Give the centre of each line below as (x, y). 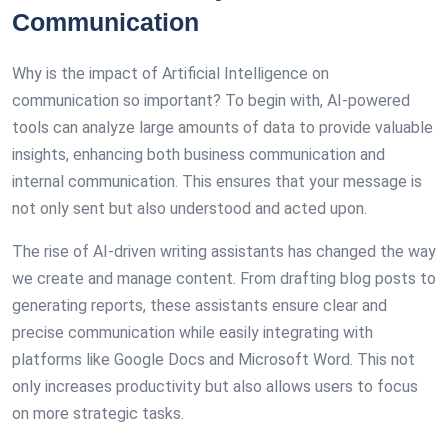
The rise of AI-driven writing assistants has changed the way (224, 251)
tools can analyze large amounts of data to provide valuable (222, 127)
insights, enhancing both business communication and (198, 154)
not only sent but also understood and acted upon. (189, 208)
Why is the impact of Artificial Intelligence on (170, 73)
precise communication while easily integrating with (192, 332)
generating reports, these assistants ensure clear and (199, 305)
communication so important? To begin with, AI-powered (211, 100)
